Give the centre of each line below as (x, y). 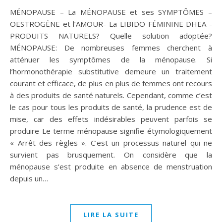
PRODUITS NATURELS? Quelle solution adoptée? (111, 35)
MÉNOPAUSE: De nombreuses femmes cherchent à (111, 47)
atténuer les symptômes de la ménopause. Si (111, 59)
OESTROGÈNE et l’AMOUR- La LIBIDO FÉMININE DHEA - (111, 24)
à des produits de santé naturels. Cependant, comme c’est (111, 95)
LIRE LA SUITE (111, 214)
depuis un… (29, 178)
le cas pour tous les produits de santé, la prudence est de (111, 107)
